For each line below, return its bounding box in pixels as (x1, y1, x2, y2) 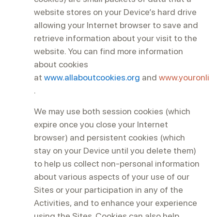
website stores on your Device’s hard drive (34, 7, 197, 17)
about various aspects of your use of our (34, 171, 189, 182)
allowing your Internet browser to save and (34, 20, 198, 30)
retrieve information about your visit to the (34, 33, 197, 43)
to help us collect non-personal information (34, 158, 200, 169)
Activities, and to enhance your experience (34, 198, 197, 208)
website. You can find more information (34, 46, 183, 56)
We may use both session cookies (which (34, 106, 190, 116)
